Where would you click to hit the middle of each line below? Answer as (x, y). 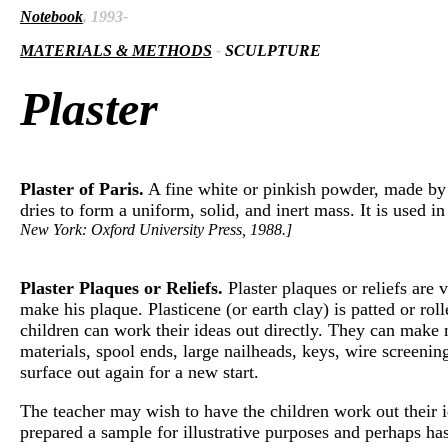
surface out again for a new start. (139, 371)
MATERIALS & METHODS (116, 50)
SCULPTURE (273, 50)
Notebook (51, 16)
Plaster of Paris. (82, 188)
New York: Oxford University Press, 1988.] (156, 229)
